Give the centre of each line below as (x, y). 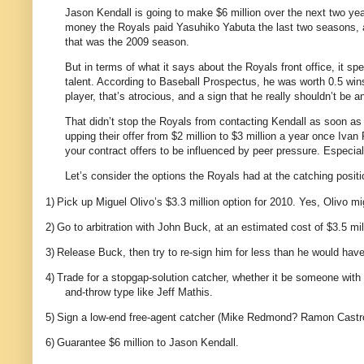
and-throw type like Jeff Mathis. (139, 292)
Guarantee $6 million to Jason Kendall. (148, 343)
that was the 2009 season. (127, 41)
